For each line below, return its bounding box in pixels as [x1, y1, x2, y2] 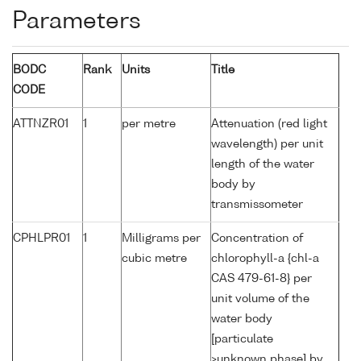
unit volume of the [211, 293, 309, 305]
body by [211, 179, 255, 191]
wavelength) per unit [211, 139, 323, 151]
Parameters [12, 10, 141, 34]
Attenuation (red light [211, 118, 327, 131]
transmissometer [211, 199, 303, 211]
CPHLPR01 [13, 233, 70, 245]
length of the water [211, 159, 314, 171]
